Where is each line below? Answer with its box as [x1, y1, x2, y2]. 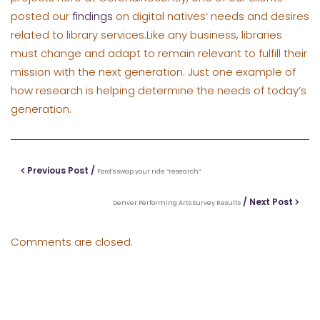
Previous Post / [25, 164, 97, 177]
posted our [11, 8, 72, 24]
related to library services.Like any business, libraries [11, 26, 282, 42]
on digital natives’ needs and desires [113, 8, 309, 24]
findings [72, 8, 113, 24]
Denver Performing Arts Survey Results [113, 199, 241, 208]
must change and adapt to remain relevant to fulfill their [11, 45, 307, 61]
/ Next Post [241, 196, 295, 209]
